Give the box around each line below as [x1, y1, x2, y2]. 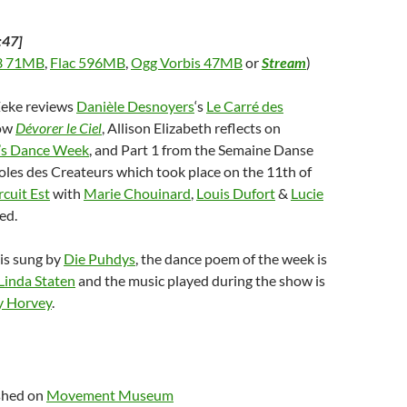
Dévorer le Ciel [15, 119, 102, 136]
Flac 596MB [50, 54, 125, 71]
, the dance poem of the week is [135, 250, 327, 267]
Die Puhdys [64, 250, 135, 267]
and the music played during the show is [75, 272, 325, 289]
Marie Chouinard [84, 184, 191, 202]
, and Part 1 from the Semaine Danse [89, 141, 313, 158]
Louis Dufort [196, 184, 275, 202]
